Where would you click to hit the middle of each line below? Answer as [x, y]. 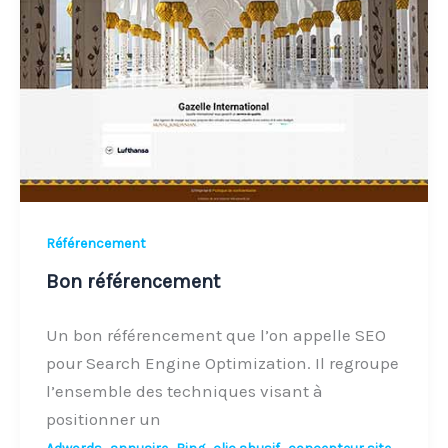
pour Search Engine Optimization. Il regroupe [222, 363]
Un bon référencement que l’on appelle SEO [215, 335]
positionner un [103, 419]
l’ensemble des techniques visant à [184, 391]
